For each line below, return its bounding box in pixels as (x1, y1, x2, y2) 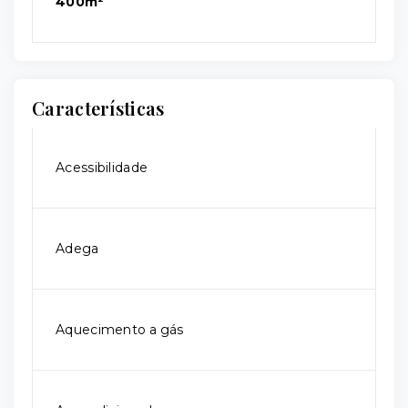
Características (32, 96, 165, 121)
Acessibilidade (56, 159, 148, 177)
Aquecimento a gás (56, 321, 184, 339)
